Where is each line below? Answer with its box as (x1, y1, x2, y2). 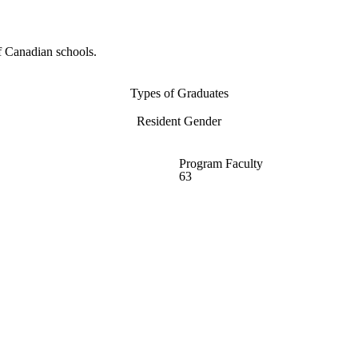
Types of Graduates (129, 86, 229, 101)
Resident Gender (137, 114, 221, 129)
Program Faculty (179, 157, 263, 171)
